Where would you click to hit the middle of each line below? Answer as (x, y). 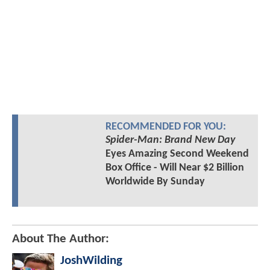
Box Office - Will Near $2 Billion (174, 168)
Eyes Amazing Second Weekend (177, 154)
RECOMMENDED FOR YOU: (165, 127)
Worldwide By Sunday (155, 182)
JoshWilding (91, 261)
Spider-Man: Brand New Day (170, 140)
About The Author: (61, 239)
